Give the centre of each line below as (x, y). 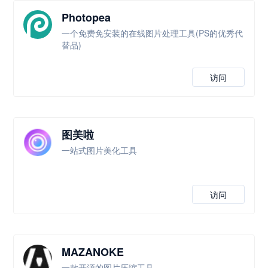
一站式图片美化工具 (100, 150)
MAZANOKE (93, 252)
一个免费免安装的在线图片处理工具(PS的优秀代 (153, 33)
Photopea (86, 17)
